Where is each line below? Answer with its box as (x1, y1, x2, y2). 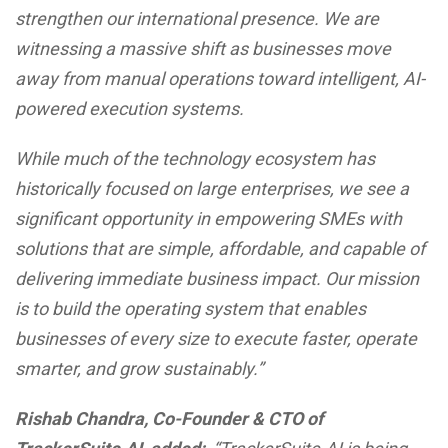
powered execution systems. (15, 98, 244, 119)
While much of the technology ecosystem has (15, 148, 375, 169)
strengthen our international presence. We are (15, 8, 379, 29)
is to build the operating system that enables (15, 298, 366, 319)
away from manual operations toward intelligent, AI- (15, 68, 425, 89)
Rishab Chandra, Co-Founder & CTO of (15, 408, 323, 429)
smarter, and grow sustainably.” (15, 358, 263, 379)
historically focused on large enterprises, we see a (15, 178, 409, 199)
